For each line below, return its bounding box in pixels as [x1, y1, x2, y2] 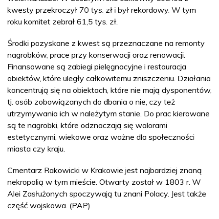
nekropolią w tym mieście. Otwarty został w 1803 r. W [7, 176, 201, 187]
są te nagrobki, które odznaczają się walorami [7, 120, 167, 130]
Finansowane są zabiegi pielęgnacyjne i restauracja [7, 61, 186, 71]
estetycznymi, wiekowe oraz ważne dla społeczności [7, 131, 195, 142]
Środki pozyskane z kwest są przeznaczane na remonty [7, 38, 205, 48]
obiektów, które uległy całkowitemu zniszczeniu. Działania [7, 73, 211, 83]
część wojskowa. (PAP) [7, 200, 90, 210]
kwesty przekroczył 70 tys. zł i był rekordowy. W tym [7, 4, 196, 15]
